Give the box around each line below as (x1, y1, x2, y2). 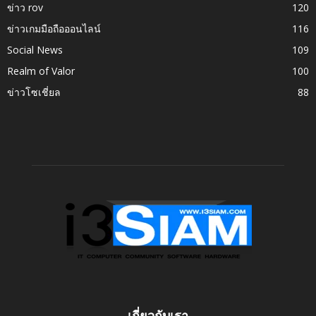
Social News (7, 42, 63, 56)
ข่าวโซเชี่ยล (7, 85, 61, 99)
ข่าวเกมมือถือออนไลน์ (7, 21, 101, 35)
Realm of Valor (7, 63, 75, 78)
